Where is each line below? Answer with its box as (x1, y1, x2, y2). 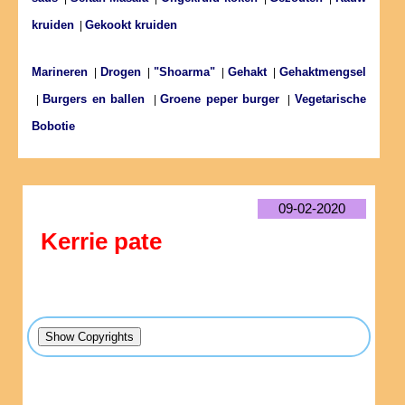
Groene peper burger (160, 92, 280, 107)
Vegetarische (295, 92, 367, 107)
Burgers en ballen (42, 92, 146, 107)
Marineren (32, 65, 88, 80)
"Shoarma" (154, 65, 215, 80)
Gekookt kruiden (85, 18, 177, 33)
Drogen (100, 65, 141, 80)
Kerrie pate (41, 228, 162, 256)
